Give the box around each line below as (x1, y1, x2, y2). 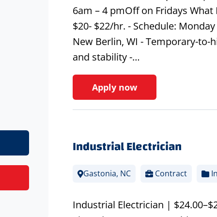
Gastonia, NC (83, 168, 131, 179)
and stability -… (72, 50, 140, 64)
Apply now (92, 81, 137, 93)
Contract (153, 168, 187, 179)
